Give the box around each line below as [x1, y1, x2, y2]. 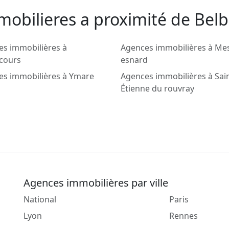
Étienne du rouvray [121, 83, 194, 95]
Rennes [169, 210, 198, 222]
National [24, 194, 56, 205]
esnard [121, 54, 148, 66]
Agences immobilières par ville [24, 176, 168, 190]
